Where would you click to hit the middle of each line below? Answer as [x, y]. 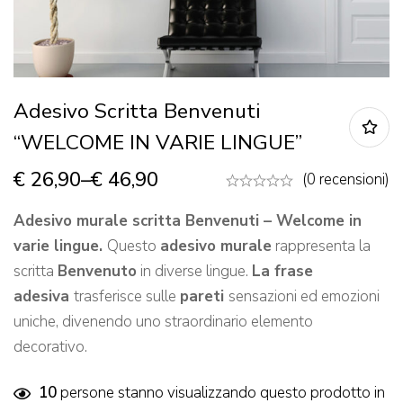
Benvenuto [97, 272]
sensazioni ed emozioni [304, 297]
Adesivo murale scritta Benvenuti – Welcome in [188, 221]
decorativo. [50, 347]
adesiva [44, 297]
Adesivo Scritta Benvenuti [137, 112]
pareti [204, 297]
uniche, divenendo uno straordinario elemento [163, 322]
